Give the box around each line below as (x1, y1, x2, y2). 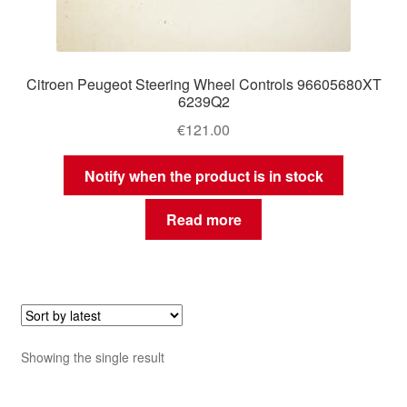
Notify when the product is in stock (84, 164, 323, 186)
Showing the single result (20, 348, 164, 367)
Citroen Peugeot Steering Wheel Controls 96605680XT (25, 74, 382, 95)
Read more (165, 209, 242, 231)
